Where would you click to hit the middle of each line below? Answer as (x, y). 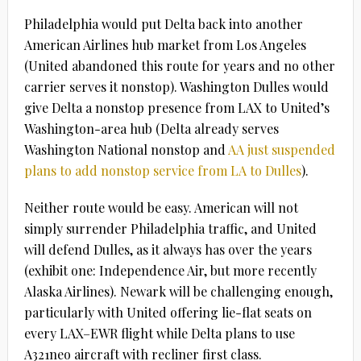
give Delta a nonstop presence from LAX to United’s (176, 107)
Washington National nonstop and (126, 149)
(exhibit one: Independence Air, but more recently (170, 270)
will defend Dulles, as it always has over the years (168, 249)
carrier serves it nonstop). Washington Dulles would (176, 86)
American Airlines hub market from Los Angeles (165, 44)
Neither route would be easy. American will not (161, 207)
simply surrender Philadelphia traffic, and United (170, 228)
